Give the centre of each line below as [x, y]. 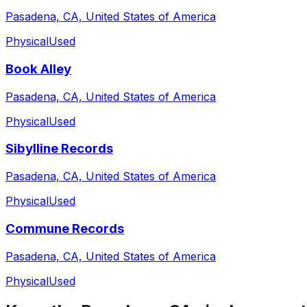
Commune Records [65, 228]
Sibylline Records [59, 149]
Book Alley [38, 69]
